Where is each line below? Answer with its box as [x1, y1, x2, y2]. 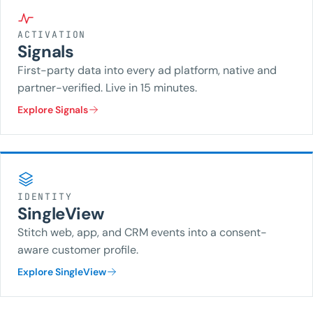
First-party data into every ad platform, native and [17, 63, 277, 78]
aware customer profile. [17, 242, 138, 257]
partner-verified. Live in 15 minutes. [17, 80, 197, 95]
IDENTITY [17, 191, 73, 203]
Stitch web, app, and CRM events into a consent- [17, 225, 267, 240]
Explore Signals [17, 103, 88, 116]
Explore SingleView [17, 265, 106, 278]
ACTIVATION [17, 29, 87, 41]
